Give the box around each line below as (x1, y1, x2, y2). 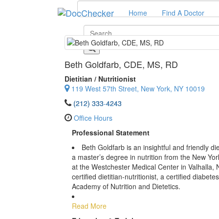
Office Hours (74, 113, 112, 123)
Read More (72, 201, 107, 211)
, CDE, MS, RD (119, 58, 178, 70)
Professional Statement (72, 128, 150, 137)
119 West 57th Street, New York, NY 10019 (71, 84, 205, 93)
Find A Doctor (162, 8, 204, 18)
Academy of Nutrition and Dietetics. (72, 181, 180, 191)
